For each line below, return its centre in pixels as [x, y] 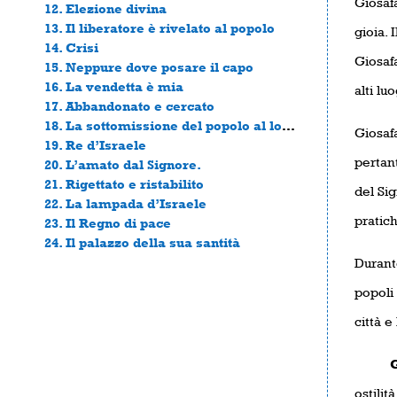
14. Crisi [71, 47]
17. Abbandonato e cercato [129, 105]
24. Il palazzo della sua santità [142, 242]
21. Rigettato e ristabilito [124, 183]
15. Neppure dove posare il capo [149, 66]
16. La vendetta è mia [114, 86]
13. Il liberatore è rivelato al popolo [160, 27]
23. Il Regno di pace [108, 222]
